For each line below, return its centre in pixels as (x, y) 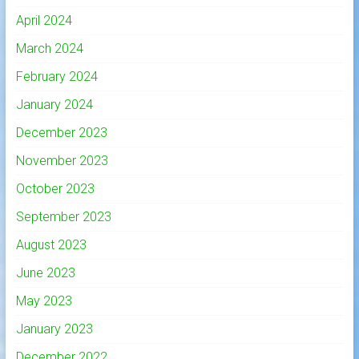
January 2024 (54, 105)
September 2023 (63, 217)
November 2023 (62, 161)
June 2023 (45, 273)
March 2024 (49, 49)
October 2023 (55, 189)
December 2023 (61, 133)
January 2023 (54, 329)
